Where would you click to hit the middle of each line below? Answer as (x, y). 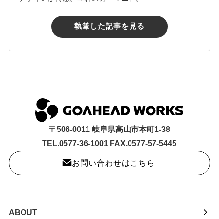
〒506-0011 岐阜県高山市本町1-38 (109, 129)
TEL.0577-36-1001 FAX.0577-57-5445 (109, 143)
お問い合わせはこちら (113, 163)
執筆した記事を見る (109, 26)
